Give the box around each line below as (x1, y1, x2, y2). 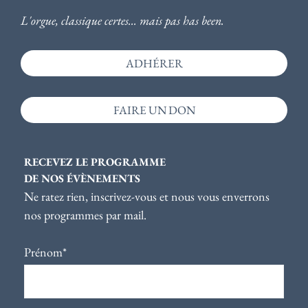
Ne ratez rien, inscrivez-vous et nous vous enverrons (24, 188, 269, 205)
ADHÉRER (125, 56, 183, 71)
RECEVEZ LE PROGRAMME (24, 155, 166, 170)
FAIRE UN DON (113, 102, 195, 118)
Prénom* (24, 244, 67, 261)
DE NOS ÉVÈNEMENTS (24, 171, 140, 186)
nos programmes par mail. (24, 207, 146, 223)
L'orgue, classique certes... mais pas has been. (21, 12, 224, 29)
